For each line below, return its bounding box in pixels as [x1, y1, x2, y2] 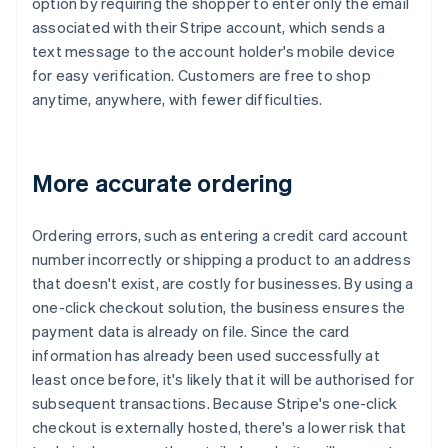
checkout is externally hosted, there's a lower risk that [32, 417, 407, 438]
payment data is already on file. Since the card [32, 321, 350, 342]
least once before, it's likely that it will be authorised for [32, 369, 415, 390]
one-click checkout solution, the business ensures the [32, 297, 406, 318]
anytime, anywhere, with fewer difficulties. [32, 89, 323, 110]
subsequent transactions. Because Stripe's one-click [32, 393, 398, 414]
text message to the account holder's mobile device [32, 41, 396, 62]
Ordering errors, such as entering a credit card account [32, 225, 409, 246]
